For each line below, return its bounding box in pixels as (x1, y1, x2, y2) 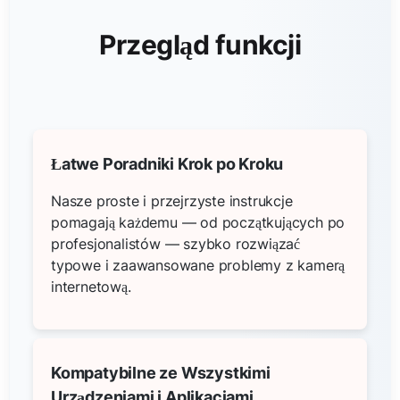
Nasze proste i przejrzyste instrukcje (51, 191, 293, 210)
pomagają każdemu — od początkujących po (51, 212, 346, 231)
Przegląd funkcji (99, 28, 301, 61)
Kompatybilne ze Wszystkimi (51, 362, 271, 382)
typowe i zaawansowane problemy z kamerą (51, 255, 346, 274)
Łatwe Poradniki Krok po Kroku (51, 154, 284, 173)
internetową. (51, 277, 131, 296)
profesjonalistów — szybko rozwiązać (51, 234, 301, 253)
